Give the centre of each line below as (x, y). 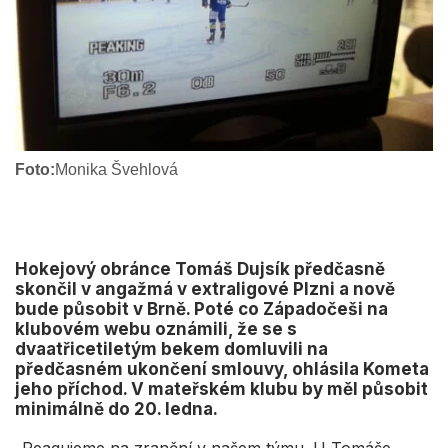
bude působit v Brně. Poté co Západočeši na (201, 308)
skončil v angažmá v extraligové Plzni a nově (205, 288)
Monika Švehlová (116, 169)
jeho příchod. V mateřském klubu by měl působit (221, 388)
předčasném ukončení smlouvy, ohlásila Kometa (222, 368)
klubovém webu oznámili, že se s (156, 328)
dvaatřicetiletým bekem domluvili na (171, 348)
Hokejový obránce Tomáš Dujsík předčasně (200, 268)
